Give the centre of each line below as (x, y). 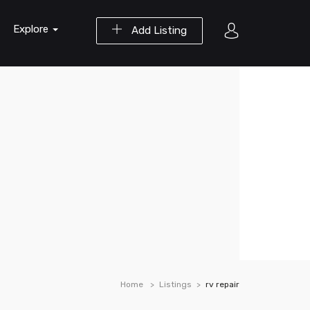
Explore (32, 29)
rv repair (222, 284)
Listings (175, 284)
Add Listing (158, 30)
